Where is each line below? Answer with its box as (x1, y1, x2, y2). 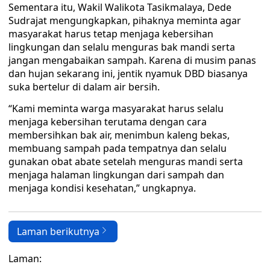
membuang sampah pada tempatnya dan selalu (8, 142, 227, 155)
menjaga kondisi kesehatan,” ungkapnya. (8, 181, 196, 195)
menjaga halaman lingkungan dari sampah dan (8, 168, 224, 181)
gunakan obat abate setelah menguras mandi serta (8, 155, 243, 168)
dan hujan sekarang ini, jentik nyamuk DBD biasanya (8, 67, 248, 80)
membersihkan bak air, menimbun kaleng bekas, (8, 128, 230, 142)
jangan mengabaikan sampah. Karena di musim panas (8, 54, 256, 67)
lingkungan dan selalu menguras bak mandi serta (8, 40, 235, 54)
